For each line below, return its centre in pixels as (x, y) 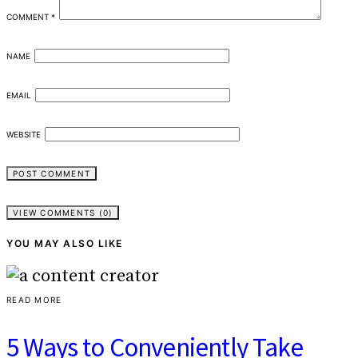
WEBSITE (24, 135)
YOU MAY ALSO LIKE (65, 244)
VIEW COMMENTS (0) (63, 213)
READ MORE (34, 300)
